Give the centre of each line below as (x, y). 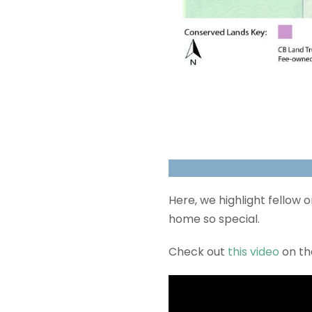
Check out (198, 252)
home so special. (214, 219)
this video (253, 252)
